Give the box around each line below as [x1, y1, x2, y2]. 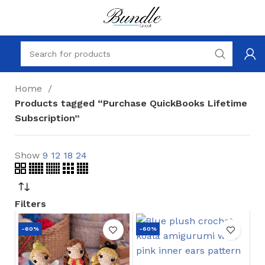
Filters [15, 198, 46, 209]
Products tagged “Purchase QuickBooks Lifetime [15, 98, 247, 109]
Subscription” [15, 112, 80, 124]
